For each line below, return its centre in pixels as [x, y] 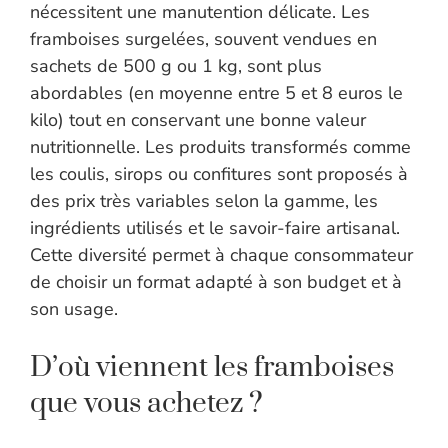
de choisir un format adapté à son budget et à [216, 282]
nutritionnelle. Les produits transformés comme [220, 147]
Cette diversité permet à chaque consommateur [221, 255]
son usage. [74, 309]
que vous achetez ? [146, 404]
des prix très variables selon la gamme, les [204, 201]
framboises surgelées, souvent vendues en [203, 39]
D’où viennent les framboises [212, 368]
